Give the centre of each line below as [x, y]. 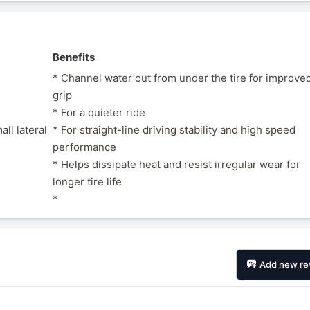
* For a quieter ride [99, 113]
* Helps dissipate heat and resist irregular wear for [177, 165]
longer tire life [88, 182]
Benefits [74, 57]
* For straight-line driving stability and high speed [174, 130]
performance [85, 147]
